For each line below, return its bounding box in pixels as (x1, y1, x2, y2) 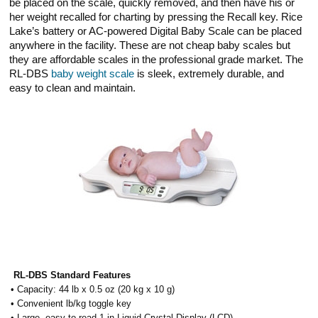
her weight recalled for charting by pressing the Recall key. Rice (9, 11, 303, 23)
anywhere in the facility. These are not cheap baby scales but (9, 39, 291, 51)
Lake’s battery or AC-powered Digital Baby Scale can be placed (9, 25, 302, 37)
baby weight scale (51, 67, 135, 79)
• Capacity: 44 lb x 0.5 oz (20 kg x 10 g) (11, 283, 175, 295)
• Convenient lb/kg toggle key (11, 297, 132, 309)
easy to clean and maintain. (9, 82, 136, 94)
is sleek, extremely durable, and (134, 67, 285, 79)
